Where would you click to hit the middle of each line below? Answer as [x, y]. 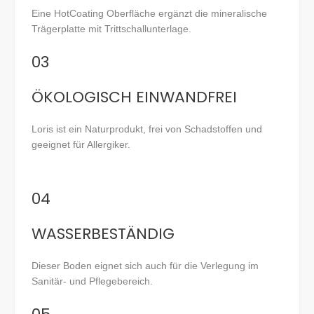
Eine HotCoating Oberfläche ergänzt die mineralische [149, 13]
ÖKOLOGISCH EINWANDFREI [134, 97]
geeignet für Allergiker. [81, 144]
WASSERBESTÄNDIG [103, 234]
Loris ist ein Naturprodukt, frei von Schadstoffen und [147, 129]
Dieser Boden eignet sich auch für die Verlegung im [145, 266]
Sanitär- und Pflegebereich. [92, 281]
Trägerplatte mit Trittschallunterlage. [111, 28]
